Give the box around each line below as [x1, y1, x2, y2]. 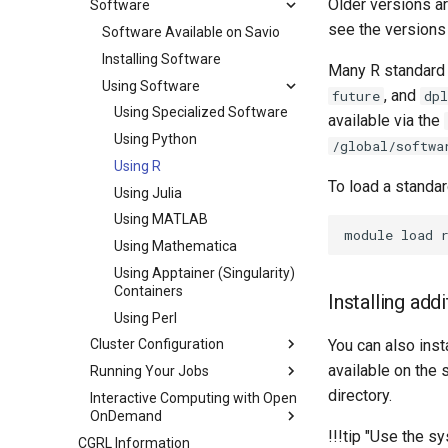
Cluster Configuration [90, 336, 224, 353]
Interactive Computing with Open [90, 389, 297, 406]
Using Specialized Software [114, 104, 288, 121]
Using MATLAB [114, 211, 208, 228]
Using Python [114, 131, 197, 147]
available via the [328, 111, 444, 130]
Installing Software [102, 50, 221, 67]
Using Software [102, 77, 200, 94]
